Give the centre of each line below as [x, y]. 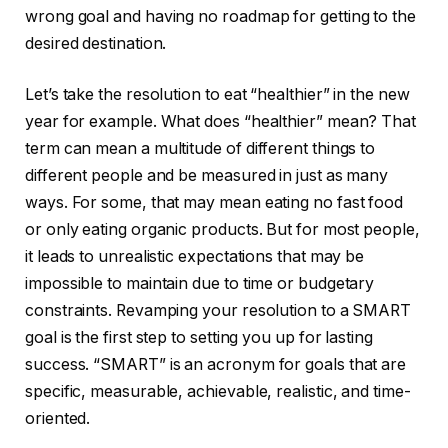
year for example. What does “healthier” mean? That [221, 122]
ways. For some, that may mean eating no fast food [214, 203]
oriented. [58, 419]
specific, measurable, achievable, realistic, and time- [218, 392]
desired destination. [96, 43]
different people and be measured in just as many [207, 176]
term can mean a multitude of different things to [200, 149]
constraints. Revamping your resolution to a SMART [218, 311]
